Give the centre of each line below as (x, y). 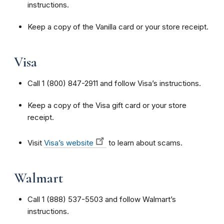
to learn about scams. (144, 142)
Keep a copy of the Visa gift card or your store (107, 105)
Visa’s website (69, 142)
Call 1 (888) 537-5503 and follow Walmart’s (102, 199)
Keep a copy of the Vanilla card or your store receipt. (118, 26)
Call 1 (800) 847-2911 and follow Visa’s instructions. (114, 83)
